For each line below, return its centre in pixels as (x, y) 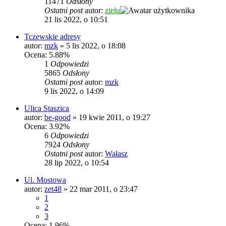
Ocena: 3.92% (47, 127)
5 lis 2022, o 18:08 (96, 46)
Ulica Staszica (47, 108)
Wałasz (116, 154)
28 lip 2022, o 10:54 (77, 163)
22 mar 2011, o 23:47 (104, 189)
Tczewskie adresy (52, 37)
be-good (58, 118)
